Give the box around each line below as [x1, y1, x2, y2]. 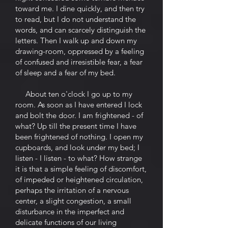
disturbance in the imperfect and [15, 207, 124, 216]
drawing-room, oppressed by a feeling [15, 46, 144, 56]
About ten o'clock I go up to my [15, 89, 132, 99]
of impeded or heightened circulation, [15, 175, 143, 184]
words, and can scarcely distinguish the [15, 25, 146, 35]
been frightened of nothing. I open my [15, 132, 143, 141]
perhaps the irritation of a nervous [15, 185, 129, 195]
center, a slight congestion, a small [15, 196, 131, 206]
